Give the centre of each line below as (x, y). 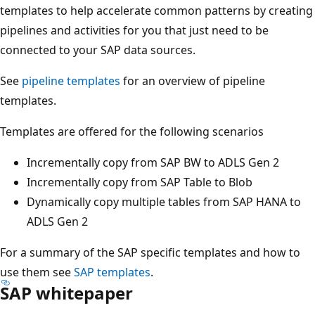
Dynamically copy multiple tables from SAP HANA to (164, 201)
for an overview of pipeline (193, 81)
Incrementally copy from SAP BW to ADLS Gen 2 (153, 162)
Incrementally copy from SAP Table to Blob (140, 182)
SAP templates (112, 272)
